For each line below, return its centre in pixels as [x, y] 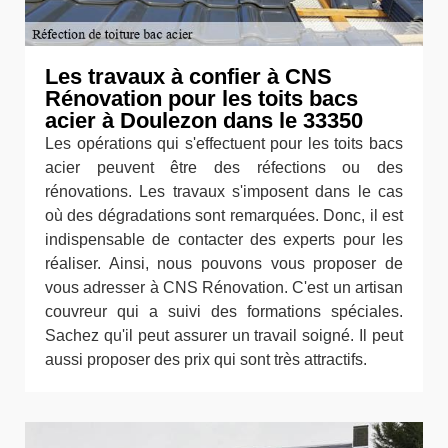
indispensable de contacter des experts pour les [224, 239]
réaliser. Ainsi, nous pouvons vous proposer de [224, 263]
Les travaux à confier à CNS [188, 76]
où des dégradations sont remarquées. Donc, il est [224, 215]
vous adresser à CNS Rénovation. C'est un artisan [224, 287]
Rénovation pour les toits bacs [201, 98]
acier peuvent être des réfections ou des [224, 167]
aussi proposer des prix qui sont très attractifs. [206, 359]
